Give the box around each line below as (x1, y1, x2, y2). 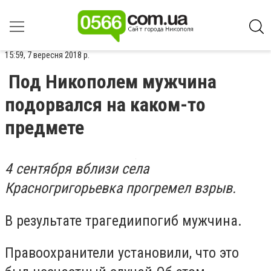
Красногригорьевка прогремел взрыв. (5, 180, 236, 197)
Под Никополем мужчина (8, 70, 217, 93)
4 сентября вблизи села (5, 160, 149, 177)
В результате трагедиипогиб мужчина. (5, 212, 242, 229)
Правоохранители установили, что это (5, 244, 239, 262)
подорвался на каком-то (5, 93, 206, 116)
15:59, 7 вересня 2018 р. (5, 50, 90, 60)
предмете (5, 116, 84, 139)
